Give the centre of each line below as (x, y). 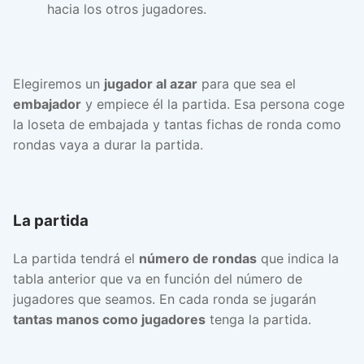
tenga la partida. (258, 320)
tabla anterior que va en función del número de (158, 279)
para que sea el (247, 83)
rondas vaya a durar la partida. (108, 144)
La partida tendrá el (76, 259)
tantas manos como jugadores (109, 320)
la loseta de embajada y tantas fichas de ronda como (177, 124)
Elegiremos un (58, 83)
